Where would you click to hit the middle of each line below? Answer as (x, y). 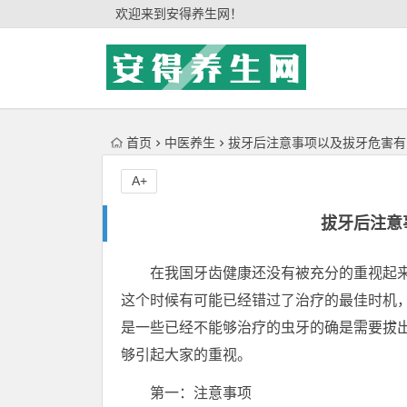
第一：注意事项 (201, 393)
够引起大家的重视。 (186, 355)
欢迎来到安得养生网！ (179, 14)
